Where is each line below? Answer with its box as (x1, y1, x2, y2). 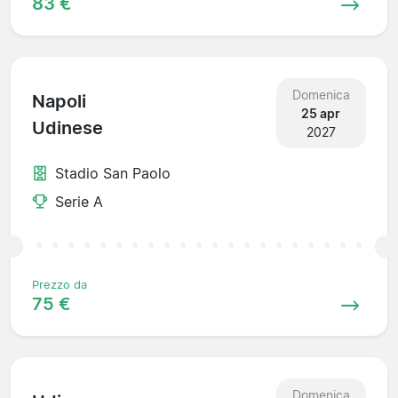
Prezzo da (32, 277, 87, 291)
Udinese (32, 117, 103, 139)
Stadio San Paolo (55, 163, 171, 182)
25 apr (301, 105, 341, 121)
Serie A (55, 192, 103, 211)
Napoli (32, 91, 86, 113)
